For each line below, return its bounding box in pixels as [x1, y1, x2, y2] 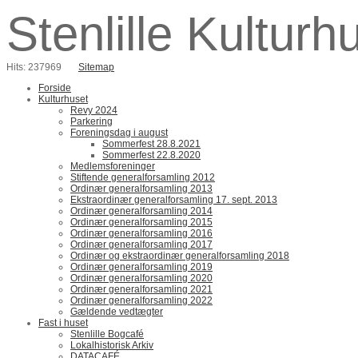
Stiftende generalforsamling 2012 [70, 172, 215, 183]
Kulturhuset [38, 93, 88, 105]
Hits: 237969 [6, 62, 62, 73]
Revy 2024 [70, 105, 117, 116]
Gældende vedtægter [70, 306, 163, 317]
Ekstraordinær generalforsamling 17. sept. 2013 [70, 194, 277, 205]
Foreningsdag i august [70, 127, 168, 138]
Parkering [70, 116, 113, 127]
